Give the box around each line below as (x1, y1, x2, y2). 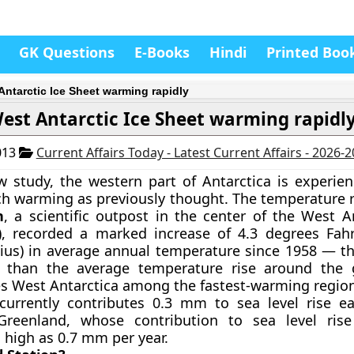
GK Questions (19, 43, 115, 62)
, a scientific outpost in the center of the (4, 206, 302, 225)
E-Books (134, 43, 190, 62)
